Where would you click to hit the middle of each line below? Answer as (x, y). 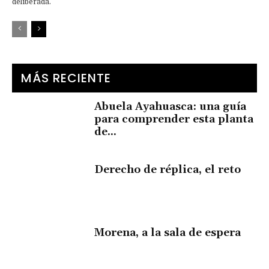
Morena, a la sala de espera (168, 233)
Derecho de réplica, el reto (168, 170)
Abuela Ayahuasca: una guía (171, 107)
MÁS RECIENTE (66, 78)
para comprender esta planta (174, 119)
